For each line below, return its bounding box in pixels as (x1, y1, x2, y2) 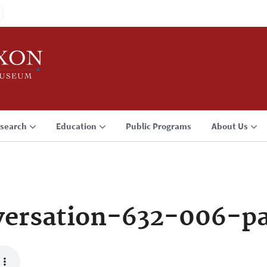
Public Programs (126, 120, 191, 132)
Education (56, 120, 97, 132)
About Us (212, 120, 248, 132)
